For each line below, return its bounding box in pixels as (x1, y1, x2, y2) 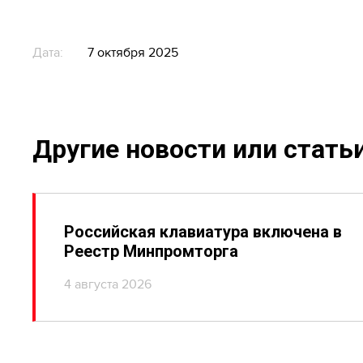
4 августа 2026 (64, 276, 152, 293)
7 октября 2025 (88, 45, 178, 61)
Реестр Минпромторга (64, 241, 238, 261)
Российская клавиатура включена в (64, 222, 342, 241)
